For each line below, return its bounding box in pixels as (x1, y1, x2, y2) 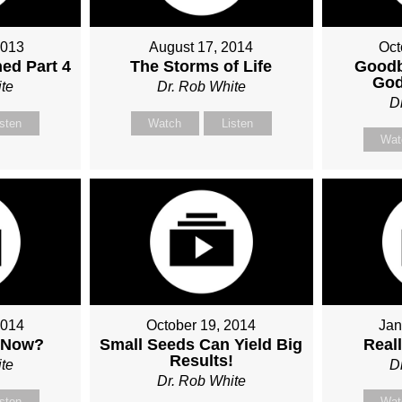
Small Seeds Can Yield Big (100, 335, 303, 354)
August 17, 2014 (149, 39, 254, 56)
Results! (169, 351, 233, 370)
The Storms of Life (130, 57, 273, 76)
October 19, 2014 (146, 317, 257, 333)
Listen (222, 117, 254, 131)
